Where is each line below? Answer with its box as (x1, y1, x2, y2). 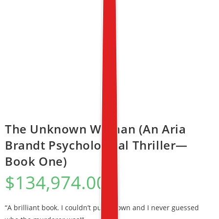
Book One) (5, 153, 67, 169)
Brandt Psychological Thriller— (5, 137, 188, 153)
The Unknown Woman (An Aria (5, 121, 186, 137)
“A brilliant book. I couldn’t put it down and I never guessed (5, 203, 199, 212)
